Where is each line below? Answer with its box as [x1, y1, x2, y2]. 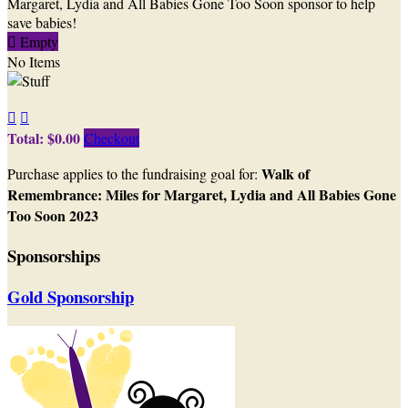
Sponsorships [7, 242, 100, 268]
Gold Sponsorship [7, 284, 134, 310]
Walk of [261, 162, 310, 184]
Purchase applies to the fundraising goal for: [7, 163, 261, 183]
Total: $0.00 [7, 127, 84, 148]
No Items [7, 52, 60, 72]
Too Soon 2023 [7, 204, 98, 226]
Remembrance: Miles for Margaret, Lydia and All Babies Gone [7, 183, 396, 205]
